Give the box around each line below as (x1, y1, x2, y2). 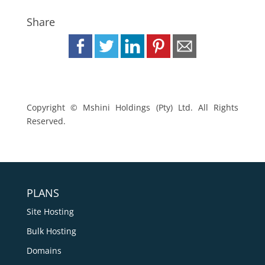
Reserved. (26, 115, 66, 127)
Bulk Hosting (26, 225, 76, 237)
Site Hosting (26, 206, 74, 218)
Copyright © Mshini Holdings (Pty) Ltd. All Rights (26, 102, 239, 114)
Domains (26, 245, 62, 257)
